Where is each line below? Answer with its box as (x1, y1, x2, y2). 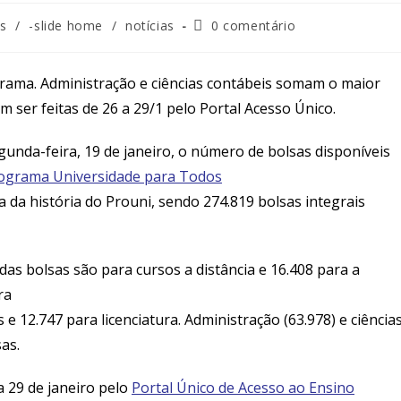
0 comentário (210, 16, 296, 34)
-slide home (29, 16, 104, 34)
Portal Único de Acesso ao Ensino (132, 377, 354, 397)
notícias (124, 16, 175, 34)
